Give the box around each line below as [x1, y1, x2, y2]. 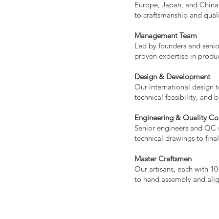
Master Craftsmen [134, 154, 192, 163]
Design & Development [134, 72, 210, 81]
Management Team [134, 31, 197, 40]
